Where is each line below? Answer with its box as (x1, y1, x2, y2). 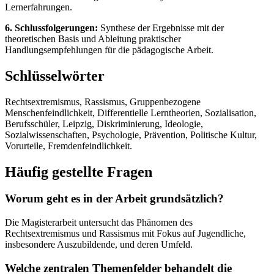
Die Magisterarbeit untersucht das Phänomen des (5, 217, 193, 228)
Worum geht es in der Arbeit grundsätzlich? (5, 192, 224, 206)
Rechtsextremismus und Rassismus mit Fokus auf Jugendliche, (5, 228, 246, 239)
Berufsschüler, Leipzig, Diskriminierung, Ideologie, (5, 118, 203, 129)
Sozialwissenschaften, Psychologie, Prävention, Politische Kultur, (5, 129, 257, 140)
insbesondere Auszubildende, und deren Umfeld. (5, 239, 193, 250)
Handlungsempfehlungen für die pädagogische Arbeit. (5, 44, 213, 55)
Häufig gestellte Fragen (5, 163, 152, 180)
